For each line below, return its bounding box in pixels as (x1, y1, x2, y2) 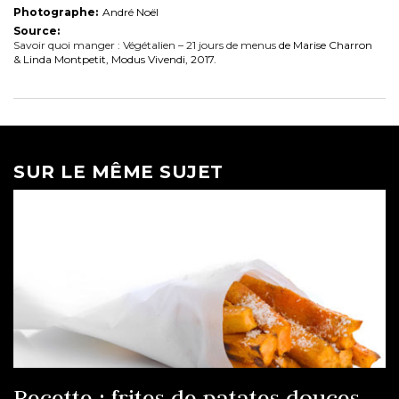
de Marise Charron (276, 38, 372, 53)
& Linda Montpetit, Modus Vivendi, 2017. (13, 53, 216, 67)
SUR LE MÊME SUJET (13, 161, 224, 183)
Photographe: (13, 5, 98, 20)
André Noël (102, 5, 159, 20)
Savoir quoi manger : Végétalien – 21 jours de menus (13, 38, 276, 53)
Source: (13, 24, 60, 38)
